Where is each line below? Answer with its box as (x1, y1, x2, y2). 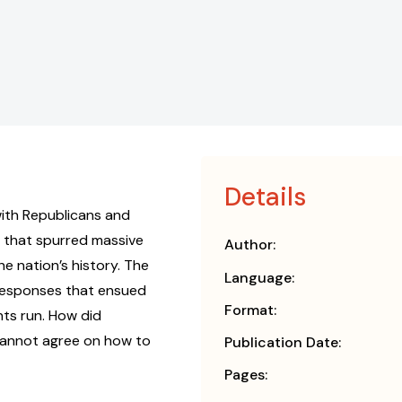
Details (224, 180, 306, 214)
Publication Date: (224, 333, 341, 353)
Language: (224, 268, 294, 288)
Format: (224, 301, 276, 320)
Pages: (224, 365, 267, 385)
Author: (224, 235, 275, 255)
